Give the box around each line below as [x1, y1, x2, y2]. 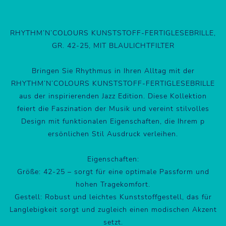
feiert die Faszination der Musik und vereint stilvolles [17, 103, 209, 114]
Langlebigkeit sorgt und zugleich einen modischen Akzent [9, 204, 217, 214]
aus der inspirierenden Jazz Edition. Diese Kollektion [19, 91, 207, 101]
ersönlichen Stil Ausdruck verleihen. [48, 129, 178, 139]
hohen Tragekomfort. [76, 179, 150, 189]
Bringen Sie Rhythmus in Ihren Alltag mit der [31, 66, 195, 76]
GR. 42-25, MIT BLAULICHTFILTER [51, 40, 175, 50]
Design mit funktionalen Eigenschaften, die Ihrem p [21, 116, 205, 126]
